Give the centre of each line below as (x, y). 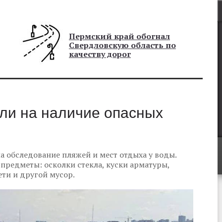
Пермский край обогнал (119, 36)
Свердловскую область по (122, 45)
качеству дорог (100, 54)
